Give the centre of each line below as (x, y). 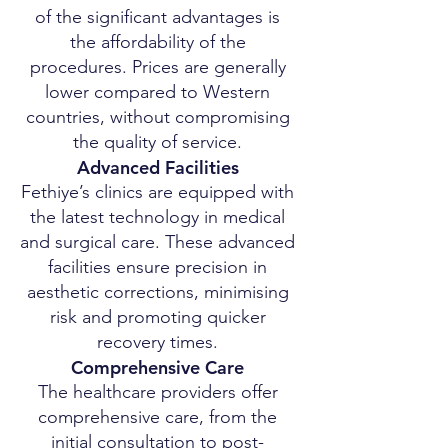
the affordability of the (157, 42)
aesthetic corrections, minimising (157, 292)
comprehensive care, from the (157, 417)
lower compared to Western (157, 92)
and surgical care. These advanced (157, 242)
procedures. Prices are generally (157, 67)
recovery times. (157, 342)
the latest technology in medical (157, 217)
